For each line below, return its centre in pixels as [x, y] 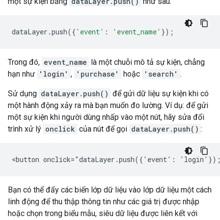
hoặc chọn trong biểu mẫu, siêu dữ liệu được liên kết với [103, 213]
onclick [60, 129]
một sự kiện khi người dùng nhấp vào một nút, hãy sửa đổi [106, 117]
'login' [54, 74]
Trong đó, [25, 62]
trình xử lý [26, 129]
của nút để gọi [103, 129]
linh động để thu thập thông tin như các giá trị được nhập [104, 202]
